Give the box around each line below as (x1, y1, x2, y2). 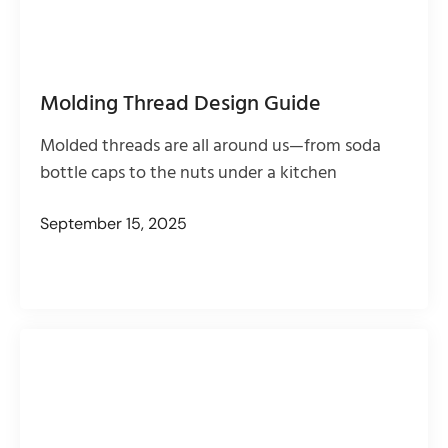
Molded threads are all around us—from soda (40, 131, 381, 161)
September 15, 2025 (40, 212, 187, 234)
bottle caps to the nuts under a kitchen (40, 158, 337, 188)
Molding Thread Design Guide (40, 86, 321, 122)
